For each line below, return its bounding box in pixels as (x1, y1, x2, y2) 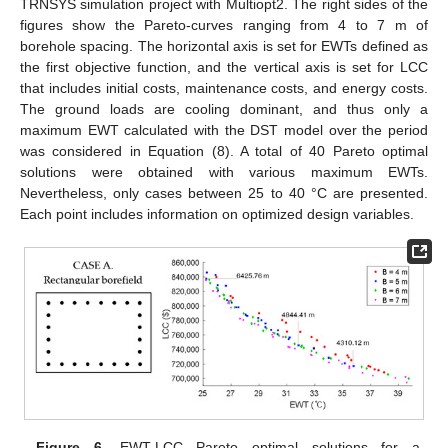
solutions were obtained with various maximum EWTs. (20, 163, 428, 180)
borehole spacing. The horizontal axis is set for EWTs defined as (20, 37, 428, 54)
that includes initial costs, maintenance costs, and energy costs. (20, 79, 428, 96)
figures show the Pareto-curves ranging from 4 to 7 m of (20, 16, 428, 33)
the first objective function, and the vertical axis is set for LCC (20, 58, 428, 75)
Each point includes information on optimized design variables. (20, 205, 414, 222)
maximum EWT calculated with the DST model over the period (20, 121, 428, 138)
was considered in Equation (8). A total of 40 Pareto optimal (20, 142, 428, 159)
